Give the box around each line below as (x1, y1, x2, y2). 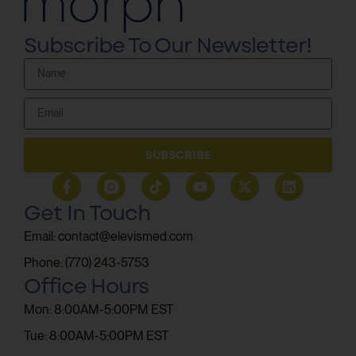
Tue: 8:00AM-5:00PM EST (24, 327, 169, 343)
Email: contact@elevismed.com (24, 228, 193, 244)
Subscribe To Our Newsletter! (24, 29, 311, 60)
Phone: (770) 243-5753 (24, 254, 149, 270)
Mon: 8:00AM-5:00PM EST (24, 301, 174, 317)
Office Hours (24, 270, 149, 301)
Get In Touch (24, 197, 150, 228)
